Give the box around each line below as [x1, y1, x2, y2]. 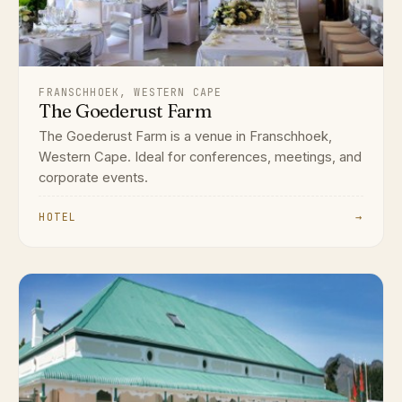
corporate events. [39, 169, 149, 186]
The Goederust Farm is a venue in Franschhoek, [39, 127, 333, 144]
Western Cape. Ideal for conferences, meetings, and [39, 148, 363, 165]
